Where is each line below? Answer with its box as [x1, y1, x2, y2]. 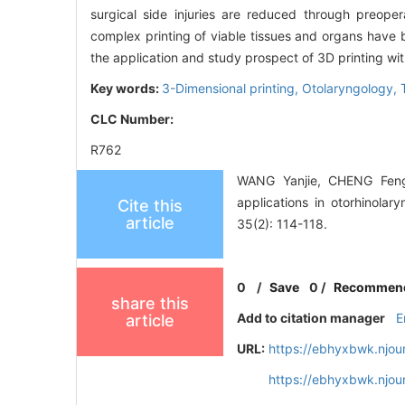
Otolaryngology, [302, 80, 400, 97]
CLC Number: [90, 111, 176, 127]
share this [111, 294, 189, 314]
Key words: [90, 80, 162, 97]
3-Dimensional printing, [162, 80, 302, 97]
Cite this [118, 196, 183, 216]
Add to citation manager [237, 310, 386, 326]
